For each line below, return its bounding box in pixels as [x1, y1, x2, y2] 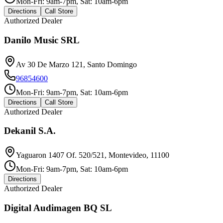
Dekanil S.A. [4, 125, 56, 136]
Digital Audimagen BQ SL [4, 202, 112, 213]
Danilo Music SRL [4, 34, 80, 45]
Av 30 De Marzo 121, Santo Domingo [16, 60, 137, 69]
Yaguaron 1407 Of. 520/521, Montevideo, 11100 [16, 151, 169, 159]
